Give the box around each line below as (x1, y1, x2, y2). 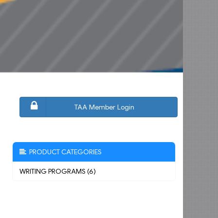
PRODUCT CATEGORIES (26, 147, 102, 156)
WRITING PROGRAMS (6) (19, 167, 96, 176)
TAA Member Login (74, 103, 135, 112)
